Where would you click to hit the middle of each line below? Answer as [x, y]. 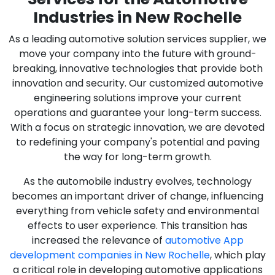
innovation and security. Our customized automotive [137, 83]
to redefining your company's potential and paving [137, 142]
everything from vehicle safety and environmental [137, 211]
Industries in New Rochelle [137, 18]
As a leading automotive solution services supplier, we [137, 39]
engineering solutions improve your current [137, 98]
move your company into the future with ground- [137, 54]
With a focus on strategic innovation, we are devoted [137, 128]
